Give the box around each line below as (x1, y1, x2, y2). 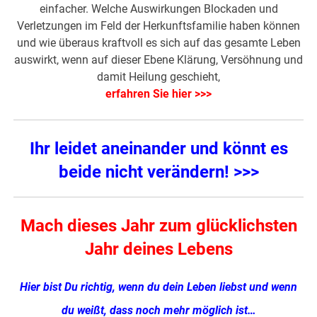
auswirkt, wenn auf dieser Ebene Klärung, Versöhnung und (14, 52, 303, 67)
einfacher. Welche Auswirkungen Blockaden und (39, 1, 278, 16)
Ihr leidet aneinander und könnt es (29, 138, 288, 158)
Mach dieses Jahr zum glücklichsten (20, 215, 297, 236)
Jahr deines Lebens (84, 238, 233, 259)
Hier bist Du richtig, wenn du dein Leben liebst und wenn (20, 279, 297, 294)
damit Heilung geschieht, (97, 69, 220, 83)
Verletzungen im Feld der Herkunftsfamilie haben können (17, 18, 300, 33)
